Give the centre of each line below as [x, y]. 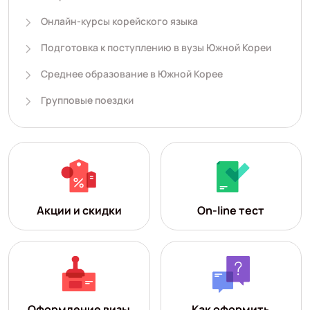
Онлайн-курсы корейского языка [119, 21]
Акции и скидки [79, 210]
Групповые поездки [87, 100]
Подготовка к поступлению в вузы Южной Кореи [156, 47]
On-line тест [231, 210]
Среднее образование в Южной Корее [131, 73]
